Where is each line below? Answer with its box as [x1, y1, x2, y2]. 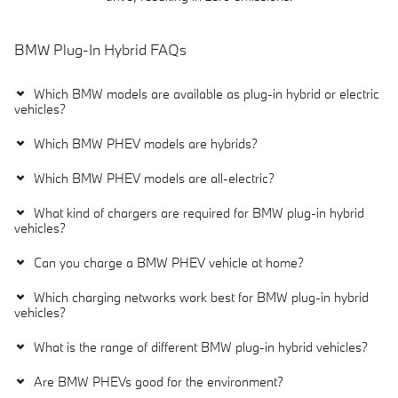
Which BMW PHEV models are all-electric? [34, 169, 275, 187]
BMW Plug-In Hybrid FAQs [14, 40, 187, 60]
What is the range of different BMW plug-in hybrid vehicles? [34, 338, 368, 355]
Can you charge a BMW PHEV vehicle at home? [34, 253, 304, 271]
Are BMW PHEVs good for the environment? [34, 372, 283, 390]
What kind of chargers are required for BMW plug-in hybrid [34, 203, 364, 221]
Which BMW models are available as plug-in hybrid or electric [34, 84, 379, 102]
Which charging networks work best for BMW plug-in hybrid [34, 288, 369, 306]
